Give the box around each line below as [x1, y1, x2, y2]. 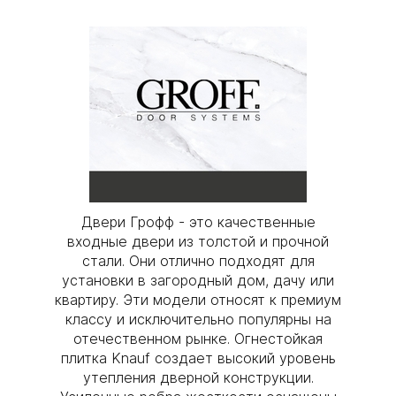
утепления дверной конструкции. [82, 368, 314, 386]
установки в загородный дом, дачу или [62, 270, 334, 289]
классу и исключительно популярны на [65, 309, 331, 328]
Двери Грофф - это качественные [80, 212, 316, 231]
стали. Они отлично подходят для [81, 251, 315, 270]
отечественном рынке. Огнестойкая [73, 329, 323, 347]
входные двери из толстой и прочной [67, 232, 329, 250]
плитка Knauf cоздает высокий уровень [60, 348, 336, 367]
